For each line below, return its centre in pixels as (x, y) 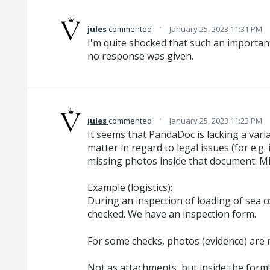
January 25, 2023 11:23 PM (215, 121)
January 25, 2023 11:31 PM (215, 29)
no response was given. (140, 56)
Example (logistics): (130, 188)
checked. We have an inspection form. (171, 214)
